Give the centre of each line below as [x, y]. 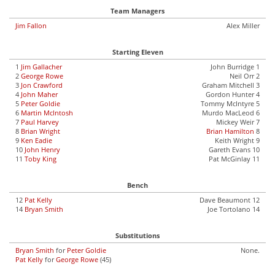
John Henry [42, 149]
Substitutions [137, 235]
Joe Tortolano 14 [234, 209]
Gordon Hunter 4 [233, 94]
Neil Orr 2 [245, 76]
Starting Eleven [137, 52]
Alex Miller [243, 25]
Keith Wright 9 [237, 140]
